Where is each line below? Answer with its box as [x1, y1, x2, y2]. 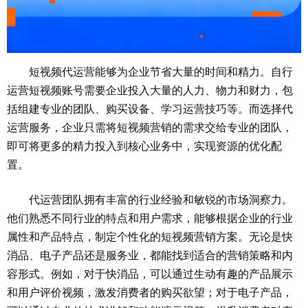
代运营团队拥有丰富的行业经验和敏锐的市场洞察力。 [29, 192, 293, 207]
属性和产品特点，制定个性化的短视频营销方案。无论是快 [7, 230, 293, 244]
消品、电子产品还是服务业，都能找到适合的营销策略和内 [7, 248, 293, 263]
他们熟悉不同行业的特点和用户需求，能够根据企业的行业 [7, 211, 293, 225]
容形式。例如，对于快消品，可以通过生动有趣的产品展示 [7, 267, 293, 281]
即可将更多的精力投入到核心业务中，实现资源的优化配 [7, 139, 282, 153]
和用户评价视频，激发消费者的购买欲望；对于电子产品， [7, 285, 293, 300]
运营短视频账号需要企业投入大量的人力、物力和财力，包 [7, 83, 293, 98]
